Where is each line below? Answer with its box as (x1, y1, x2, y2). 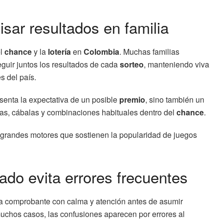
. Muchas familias (119, 45, 179, 57)
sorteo (120, 58, 144, 70)
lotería (48, 45, 71, 57)
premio (119, 93, 145, 105)
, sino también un (145, 93, 204, 105)
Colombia (84, 45, 119, 57)
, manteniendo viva (144, 58, 209, 70)
